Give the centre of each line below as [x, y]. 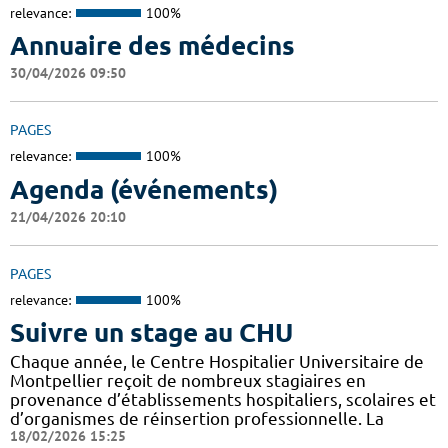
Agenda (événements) [144, 189]
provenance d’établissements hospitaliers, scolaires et [223, 400]
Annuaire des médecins [152, 46]
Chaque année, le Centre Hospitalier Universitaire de [217, 362]
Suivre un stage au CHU [151, 333]
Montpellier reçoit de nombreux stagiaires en [188, 381]
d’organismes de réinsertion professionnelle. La [197, 419]
